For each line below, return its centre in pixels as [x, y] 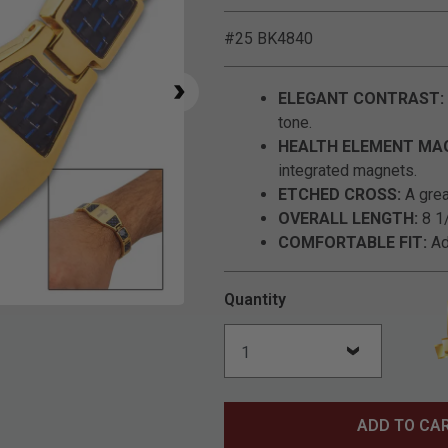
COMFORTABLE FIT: [352, 242]
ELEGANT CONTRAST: [361, 98]
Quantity [255, 299]
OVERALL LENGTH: [348, 218]
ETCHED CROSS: [339, 194]
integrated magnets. [347, 170]
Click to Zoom [222, 315]
